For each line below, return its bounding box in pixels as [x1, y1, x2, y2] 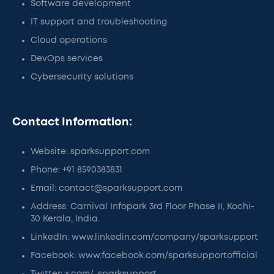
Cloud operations [31, 36, 107, 45]
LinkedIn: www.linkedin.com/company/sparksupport [31, 233, 258, 242]
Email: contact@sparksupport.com [31, 184, 182, 193]
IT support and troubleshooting [31, 18, 167, 26]
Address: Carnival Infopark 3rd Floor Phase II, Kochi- [31, 202, 254, 211]
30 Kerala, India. [31, 215, 100, 223]
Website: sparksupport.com [31, 147, 150, 156]
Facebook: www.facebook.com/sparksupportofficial [31, 251, 257, 260]
